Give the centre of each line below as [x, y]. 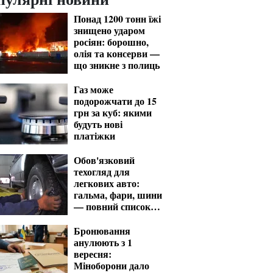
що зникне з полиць [117, 65]
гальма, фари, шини [118, 195]
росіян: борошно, [111, 42]
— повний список [112, 206]
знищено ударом [109, 30]
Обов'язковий [104, 160]
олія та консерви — [117, 53]
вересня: [93, 254]
